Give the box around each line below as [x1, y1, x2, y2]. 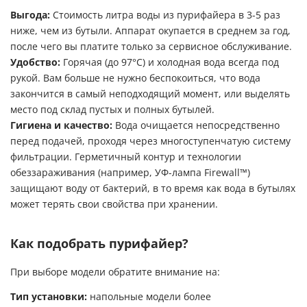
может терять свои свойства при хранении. [10, 199, 218, 210]
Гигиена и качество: [10, 120, 115, 131]
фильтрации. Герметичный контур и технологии [10, 151, 241, 162]
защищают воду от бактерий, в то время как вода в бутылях [10, 183, 295, 194]
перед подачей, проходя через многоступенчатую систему [10, 136, 291, 147]
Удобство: [10, 57, 63, 68]
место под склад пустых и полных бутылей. [10, 104, 214, 115]
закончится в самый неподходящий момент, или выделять [10, 88, 290, 99]
